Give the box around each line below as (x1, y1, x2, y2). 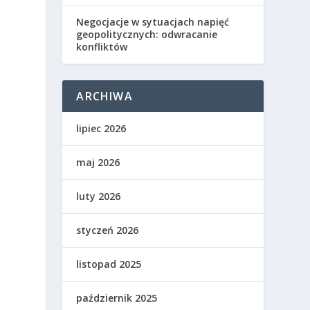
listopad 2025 (76, 257, 142, 271)
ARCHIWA (76, 88, 133, 104)
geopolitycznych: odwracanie (76, 27, 218, 41)
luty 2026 (76, 189, 121, 203)
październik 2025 (76, 291, 158, 304)
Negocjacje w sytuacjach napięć (76, 15, 230, 28)
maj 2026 (76, 155, 120, 169)
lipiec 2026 (76, 121, 127, 135)
